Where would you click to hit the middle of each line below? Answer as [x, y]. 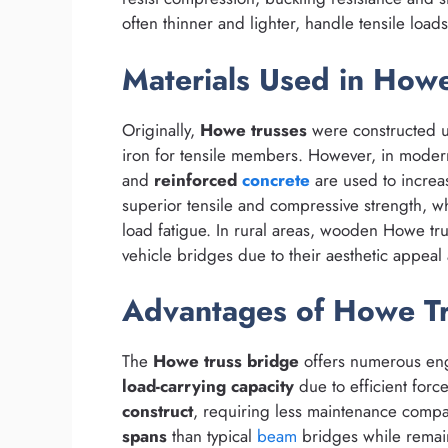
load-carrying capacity [208, 386]
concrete [276, 179]
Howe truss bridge [226, 361]
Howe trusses [253, 129]
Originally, [161, 129]
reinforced [198, 179]
